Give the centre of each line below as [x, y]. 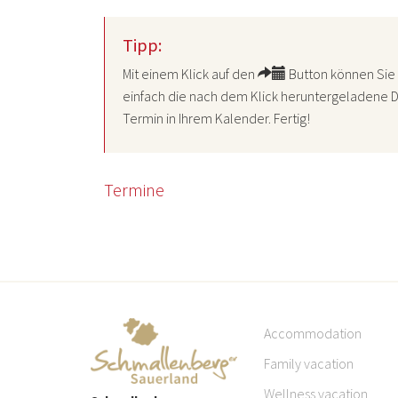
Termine [134, 190]
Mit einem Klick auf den [190, 74]
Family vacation [309, 363]
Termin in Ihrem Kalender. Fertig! [216, 118]
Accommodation [313, 333]
